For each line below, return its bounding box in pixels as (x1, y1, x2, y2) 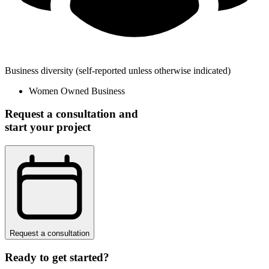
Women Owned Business (29, 85, 125, 96)
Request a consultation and (5, 107, 138, 121)
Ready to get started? (5, 250, 109, 264)
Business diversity (5, 65, 73, 76)
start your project (5, 121, 91, 134)
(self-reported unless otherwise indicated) (76, 65, 231, 76)
